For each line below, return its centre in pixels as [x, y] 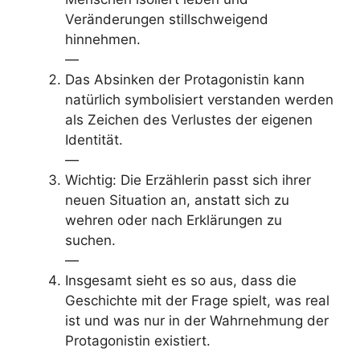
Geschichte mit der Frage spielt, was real [197, 300]
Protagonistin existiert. [138, 340]
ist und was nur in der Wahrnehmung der [197, 320]
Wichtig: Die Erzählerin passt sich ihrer [188, 180]
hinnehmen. [103, 39]
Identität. [94, 139]
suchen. [90, 240]
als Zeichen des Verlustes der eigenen [189, 119]
